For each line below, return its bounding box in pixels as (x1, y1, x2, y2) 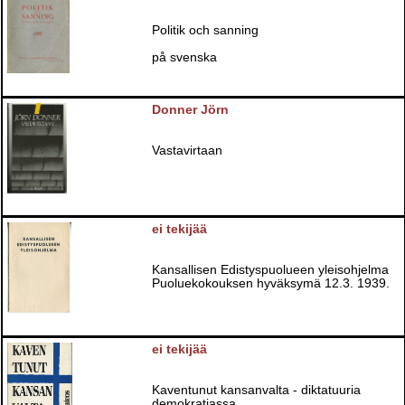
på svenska (152, 50, 218, 64)
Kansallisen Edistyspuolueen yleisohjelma (152, 263, 390, 278)
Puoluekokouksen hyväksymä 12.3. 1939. (152, 277, 391, 291)
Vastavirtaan (152, 143, 223, 157)
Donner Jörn (152, 102, 230, 117)
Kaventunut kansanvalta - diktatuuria (152, 382, 362, 397)
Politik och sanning (152, 23, 259, 37)
